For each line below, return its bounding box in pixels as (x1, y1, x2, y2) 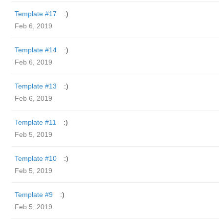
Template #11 (15, 118, 56, 126)
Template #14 (15, 46, 57, 54)
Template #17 (15, 10, 57, 18)
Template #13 (15, 82, 57, 90)
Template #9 (15, 191, 53, 198)
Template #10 (15, 154, 57, 162)
